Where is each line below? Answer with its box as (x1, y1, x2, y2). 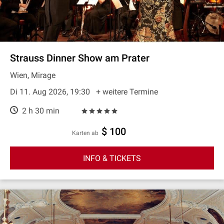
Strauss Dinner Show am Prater (10, 52, 149, 64)
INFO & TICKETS (83, 153, 141, 163)
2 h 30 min (20, 106, 59, 115)
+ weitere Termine (96, 87, 158, 96)
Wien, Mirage (10, 70, 55, 80)
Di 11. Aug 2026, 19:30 (10, 87, 92, 96)
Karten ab (75, 129, 98, 136)
